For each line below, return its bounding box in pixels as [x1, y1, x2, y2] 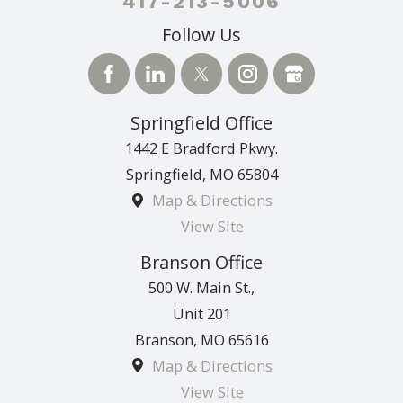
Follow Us [162, 22, 241, 48]
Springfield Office [130, 111, 273, 136]
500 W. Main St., [148, 276, 255, 298]
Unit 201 [172, 302, 231, 324]
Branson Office [140, 249, 263, 274]
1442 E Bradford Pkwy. [125, 138, 278, 159]
